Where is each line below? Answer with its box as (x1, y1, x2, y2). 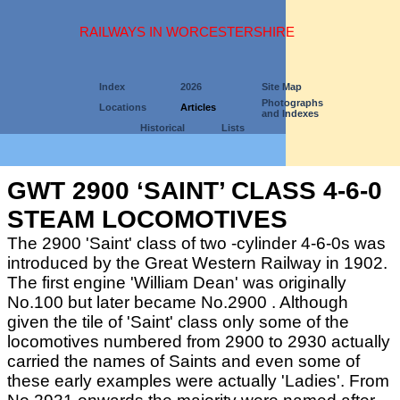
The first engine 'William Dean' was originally (7, 273, 346, 292)
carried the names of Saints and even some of (7, 352, 360, 371)
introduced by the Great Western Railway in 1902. (7, 254, 387, 272)
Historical (139, 122, 185, 133)
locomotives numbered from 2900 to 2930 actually (7, 332, 390, 351)
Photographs (262, 97, 323, 108)
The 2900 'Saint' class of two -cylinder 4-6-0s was (7, 234, 386, 253)
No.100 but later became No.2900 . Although (7, 293, 348, 312)
